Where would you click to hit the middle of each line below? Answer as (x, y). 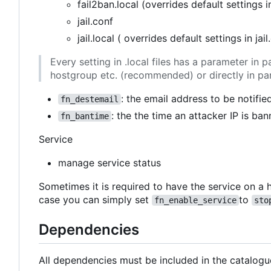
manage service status (109, 163)
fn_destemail (90, 100)
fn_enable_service (195, 201)
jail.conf (95, 21)
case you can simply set (95, 200)
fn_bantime (85, 116)
